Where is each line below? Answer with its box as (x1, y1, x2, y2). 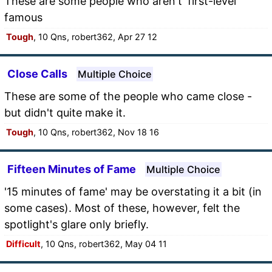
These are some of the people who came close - (4, 89, 252, 103)
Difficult (6, 238, 41, 249)
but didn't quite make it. (4, 106, 126, 119)
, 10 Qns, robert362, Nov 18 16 (33, 126, 159, 137)
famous (4, 10, 42, 24)
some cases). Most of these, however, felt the (4, 201, 240, 214)
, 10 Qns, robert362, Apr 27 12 (33, 31, 157, 42)
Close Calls (7, 67, 67, 80)
